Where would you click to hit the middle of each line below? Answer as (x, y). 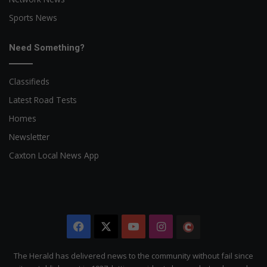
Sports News (33, 18)
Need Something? (47, 48)
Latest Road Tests (43, 100)
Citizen (218, 251)
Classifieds (29, 81)
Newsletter (29, 137)
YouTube (162, 226)
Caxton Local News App (54, 155)
